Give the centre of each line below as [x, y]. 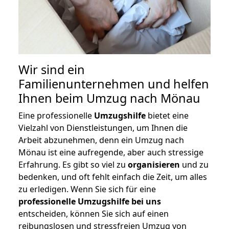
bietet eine [167, 116]
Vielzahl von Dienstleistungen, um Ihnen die [103, 128]
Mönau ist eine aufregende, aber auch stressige [111, 153]
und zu [194, 165]
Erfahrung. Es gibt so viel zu [73, 165]
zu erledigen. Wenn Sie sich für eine [87, 189]
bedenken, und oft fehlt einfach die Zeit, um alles [113, 177]
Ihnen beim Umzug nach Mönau [109, 98]
